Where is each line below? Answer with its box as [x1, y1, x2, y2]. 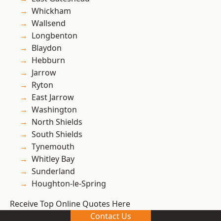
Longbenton [32, 30, 77, 41]
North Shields [32, 116, 82, 128]
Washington [32, 104, 77, 115]
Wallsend [32, 18, 66, 29]
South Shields [32, 129, 82, 140]
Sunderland [32, 166, 75, 177]
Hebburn [32, 55, 65, 66]
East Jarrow [32, 92, 74, 103]
